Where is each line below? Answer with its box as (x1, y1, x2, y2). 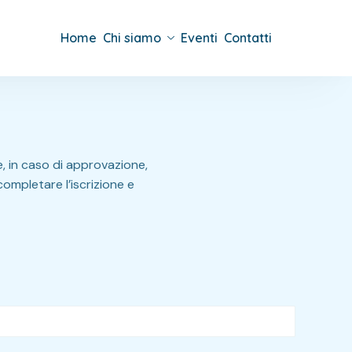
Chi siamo (103, 30, 161, 46)
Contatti (224, 30, 272, 46)
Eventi (181, 30, 218, 46)
